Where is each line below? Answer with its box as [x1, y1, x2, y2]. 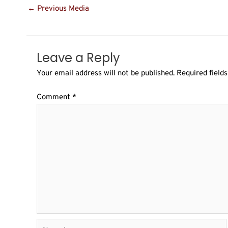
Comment [37, 92, 72, 102]
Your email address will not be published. [37, 69, 175, 79]
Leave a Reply [37, 49, 120, 67]
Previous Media [35, 4, 89, 14]
